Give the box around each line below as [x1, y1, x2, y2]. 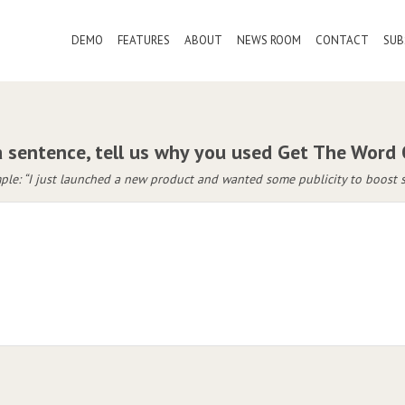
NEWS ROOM [237, 33, 302, 48]
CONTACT [316, 33, 370, 48]
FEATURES [118, 33, 171, 48]
